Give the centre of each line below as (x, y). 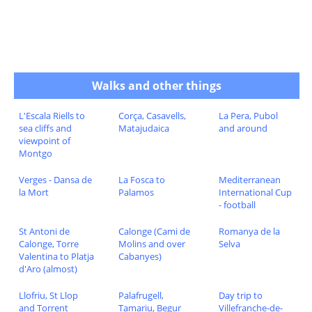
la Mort (33, 193)
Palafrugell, (141, 295)
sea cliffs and (45, 128)
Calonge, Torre (48, 244)
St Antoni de (44, 231)
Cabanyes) (140, 256)
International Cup (255, 193)
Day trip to (240, 295)
